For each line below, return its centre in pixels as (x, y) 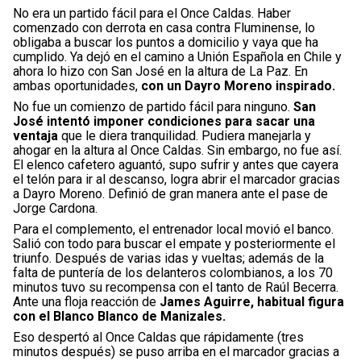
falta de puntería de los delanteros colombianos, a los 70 (173, 272)
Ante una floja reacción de (86, 301)
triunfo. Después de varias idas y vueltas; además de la (168, 258)
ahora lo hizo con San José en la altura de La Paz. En (160, 71)
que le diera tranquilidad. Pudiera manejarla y (185, 135)
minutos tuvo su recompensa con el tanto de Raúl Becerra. (176, 287)
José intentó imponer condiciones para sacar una (164, 121)
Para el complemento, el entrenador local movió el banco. (173, 229)
